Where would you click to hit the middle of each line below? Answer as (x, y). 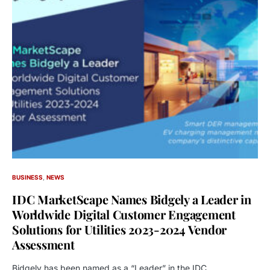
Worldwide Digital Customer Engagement (124, 214)
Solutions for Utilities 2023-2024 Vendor (119, 229)
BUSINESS (27, 177)
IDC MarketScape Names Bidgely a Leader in (132, 199)
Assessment (43, 244)
